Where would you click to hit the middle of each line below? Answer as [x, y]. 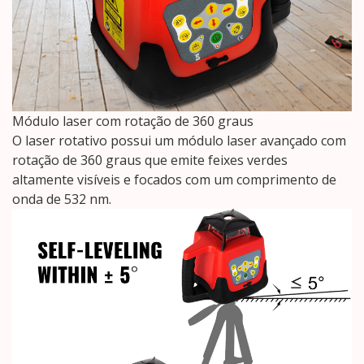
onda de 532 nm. [62, 199]
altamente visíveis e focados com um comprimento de [174, 180]
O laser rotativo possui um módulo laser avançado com [179, 141]
